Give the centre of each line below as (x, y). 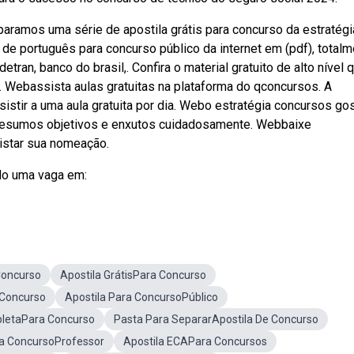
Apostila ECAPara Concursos (195, 341)
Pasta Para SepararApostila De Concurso (216, 319)
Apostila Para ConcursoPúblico (141, 297)
